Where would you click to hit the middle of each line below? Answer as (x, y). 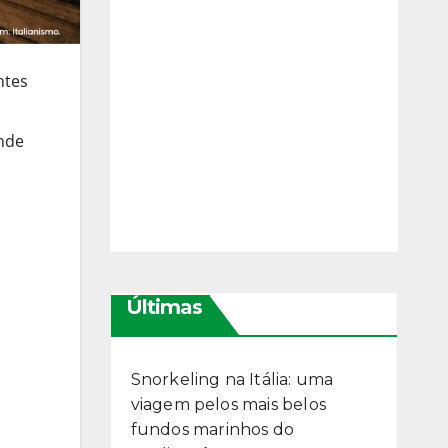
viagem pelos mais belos (228, 405)
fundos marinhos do (212, 430)
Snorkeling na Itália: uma (232, 380)
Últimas (163, 307)
